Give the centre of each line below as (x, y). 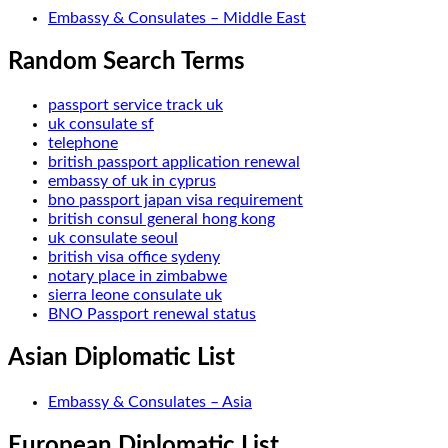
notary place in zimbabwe (137, 276)
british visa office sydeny (134, 257)
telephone (83, 143)
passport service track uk (135, 105)
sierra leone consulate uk (135, 295)
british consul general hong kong (161, 219)
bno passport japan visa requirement (175, 200)
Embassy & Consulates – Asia (150, 402)
